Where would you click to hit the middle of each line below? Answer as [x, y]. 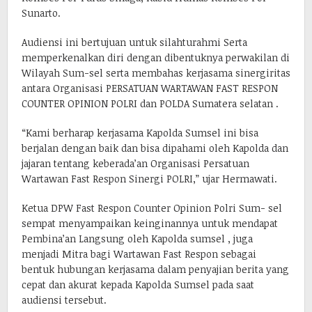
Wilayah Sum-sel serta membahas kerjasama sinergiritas [156, 72]
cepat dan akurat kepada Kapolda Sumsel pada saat [138, 284]
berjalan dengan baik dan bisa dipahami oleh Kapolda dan [155, 148]
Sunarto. [41, 13]
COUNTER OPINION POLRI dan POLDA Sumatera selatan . [150, 103]
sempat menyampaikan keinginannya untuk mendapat [150, 223]
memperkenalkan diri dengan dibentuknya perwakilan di [156, 57]
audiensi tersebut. [64, 299]
